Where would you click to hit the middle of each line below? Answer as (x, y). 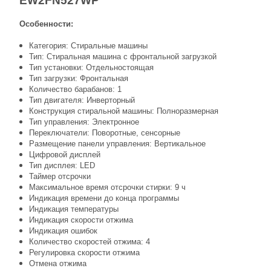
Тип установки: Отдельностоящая (91, 67)
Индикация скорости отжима (81, 220)
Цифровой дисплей (65, 154)
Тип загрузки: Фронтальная (79, 78)
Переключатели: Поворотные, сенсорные (105, 132)
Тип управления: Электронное (84, 122)
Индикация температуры (74, 209)
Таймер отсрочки (60, 176)
